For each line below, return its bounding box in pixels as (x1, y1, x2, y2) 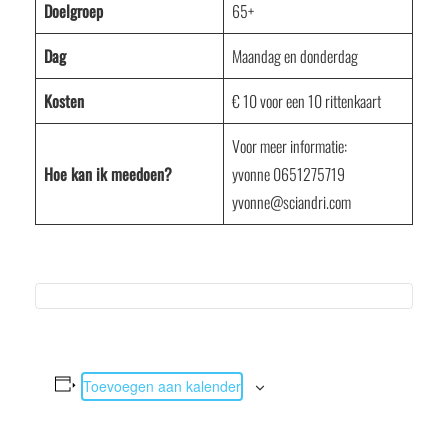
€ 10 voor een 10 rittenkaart (232, 89, 381, 113)
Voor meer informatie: (232, 134, 347, 158)
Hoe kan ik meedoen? (44, 162, 172, 186)
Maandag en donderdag (232, 44, 358, 68)
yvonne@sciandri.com (232, 190, 351, 214)
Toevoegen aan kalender (82, 376, 241, 396)
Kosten (44, 89, 84, 113)
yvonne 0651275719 (232, 162, 345, 186)
